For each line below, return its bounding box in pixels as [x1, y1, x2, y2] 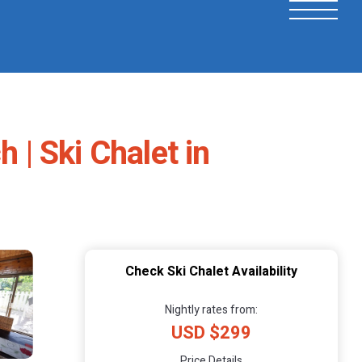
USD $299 [171, 319, 251, 346]
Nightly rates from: [165, 301, 258, 318]
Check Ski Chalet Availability [125, 261, 297, 281]
